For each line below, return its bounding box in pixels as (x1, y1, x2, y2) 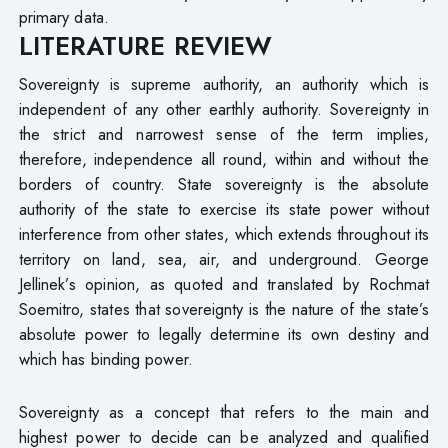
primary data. (18, 4, 109, 29)
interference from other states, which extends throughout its (18, 221, 430, 246)
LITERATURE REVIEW (18, 27, 273, 65)
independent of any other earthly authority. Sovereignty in (18, 96, 430, 121)
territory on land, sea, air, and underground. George (18, 246, 430, 271)
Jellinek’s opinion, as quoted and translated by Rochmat (18, 271, 430, 296)
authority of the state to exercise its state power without (18, 196, 430, 221)
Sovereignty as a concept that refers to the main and (18, 399, 430, 424)
